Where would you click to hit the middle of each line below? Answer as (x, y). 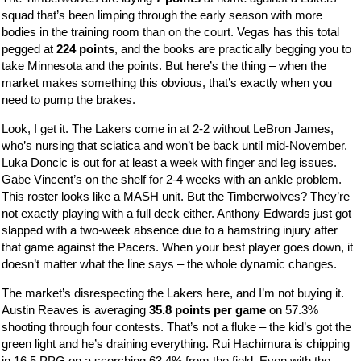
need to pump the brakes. (69, 99)
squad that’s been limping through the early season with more (162, 15)
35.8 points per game (208, 309)
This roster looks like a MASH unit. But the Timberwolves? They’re (176, 196)
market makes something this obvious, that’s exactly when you (167, 82)
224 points (86, 48)
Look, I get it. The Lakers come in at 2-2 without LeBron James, (168, 128)
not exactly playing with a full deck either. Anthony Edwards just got (177, 213)
